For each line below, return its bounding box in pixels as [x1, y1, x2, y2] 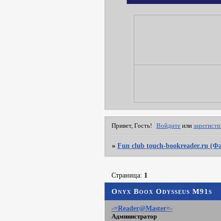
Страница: [111, 171, 145, 179]
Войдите [156, 122, 181, 129]
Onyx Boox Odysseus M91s [111, 186, 213, 195]
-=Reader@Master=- [111, 204, 173, 213]
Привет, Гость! [111, 122, 152, 129]
